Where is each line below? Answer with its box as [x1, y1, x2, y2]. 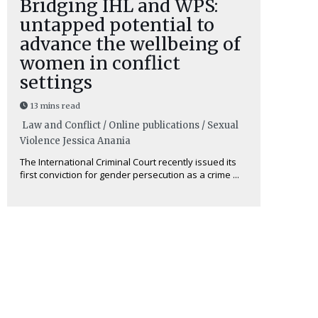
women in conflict [19, 52, 180, 75]
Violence [19, 135, 60, 148]
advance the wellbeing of [19, 33, 241, 56]
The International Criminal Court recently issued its [19, 155, 236, 169]
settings [19, 71, 92, 94]
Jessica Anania [62, 135, 131, 148]
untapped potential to [19, 13, 214, 37]
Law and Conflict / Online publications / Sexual [19, 119, 238, 132]
